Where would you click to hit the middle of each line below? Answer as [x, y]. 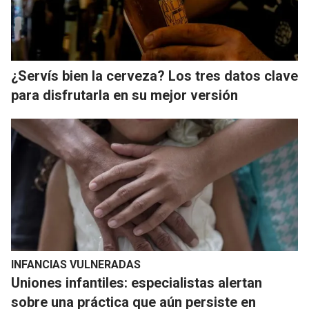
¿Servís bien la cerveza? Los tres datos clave [154, 76]
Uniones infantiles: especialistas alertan [137, 283]
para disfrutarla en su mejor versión [124, 96]
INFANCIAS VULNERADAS [76, 265]
